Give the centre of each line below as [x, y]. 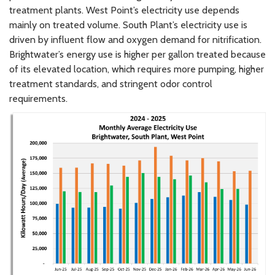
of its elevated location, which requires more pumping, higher [137, 69]
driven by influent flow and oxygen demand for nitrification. [135, 39]
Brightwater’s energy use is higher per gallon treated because [137, 54]
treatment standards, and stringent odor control [111, 83]
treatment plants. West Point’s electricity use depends [124, 10]
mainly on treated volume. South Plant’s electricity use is [128, 25]
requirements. [38, 98]
